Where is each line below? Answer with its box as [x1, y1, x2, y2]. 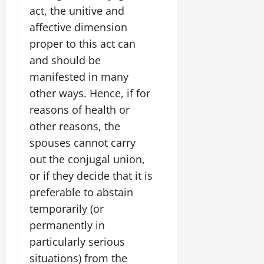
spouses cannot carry [29, 136, 136, 150]
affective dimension [29, 20, 127, 34]
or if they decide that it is [29, 169, 153, 183]
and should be [29, 53, 101, 67]
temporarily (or [29, 202, 104, 216]
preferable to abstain [29, 185, 133, 199]
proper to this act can [29, 37, 136, 51]
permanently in [29, 218, 105, 232]
